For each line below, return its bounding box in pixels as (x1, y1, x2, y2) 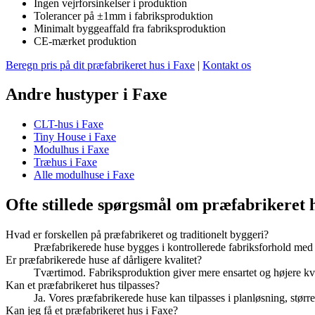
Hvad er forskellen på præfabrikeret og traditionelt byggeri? (6, 229, 269, 241)
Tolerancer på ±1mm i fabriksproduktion (34, 9, 213, 22)
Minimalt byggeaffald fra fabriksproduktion (34, 22, 226, 34)
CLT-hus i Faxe (34, 118, 103, 131)
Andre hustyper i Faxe (6, 85, 167, 104)
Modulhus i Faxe (34, 143, 109, 156)
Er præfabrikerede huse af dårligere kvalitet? (6, 254, 202, 266)
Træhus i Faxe (34, 156, 97, 169)
